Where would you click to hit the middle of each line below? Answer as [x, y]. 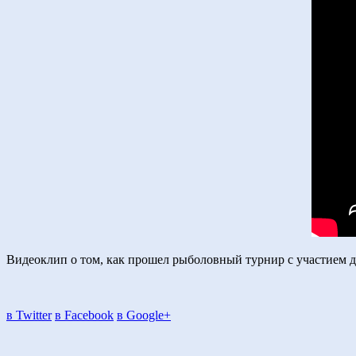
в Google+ [144, 315]
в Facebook [84, 315]
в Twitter [29, 315]
